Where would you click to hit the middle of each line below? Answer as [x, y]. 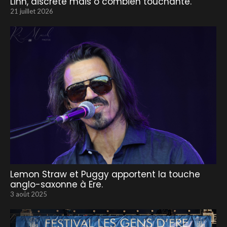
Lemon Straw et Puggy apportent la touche [105, 174]
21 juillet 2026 [32, 11]
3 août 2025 [29, 194]
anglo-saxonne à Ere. [56, 184]
